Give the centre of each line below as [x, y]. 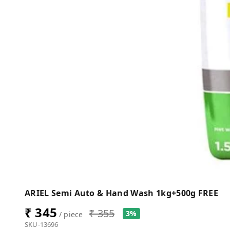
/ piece [70, 214]
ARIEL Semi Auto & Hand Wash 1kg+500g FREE [122, 193]
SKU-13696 [42, 224]
